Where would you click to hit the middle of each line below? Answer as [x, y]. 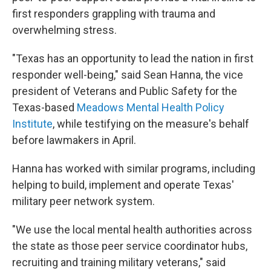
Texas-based [44, 107]
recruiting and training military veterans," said [119, 262]
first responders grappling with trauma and [114, 14]
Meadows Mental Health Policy [151, 107]
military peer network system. [83, 201]
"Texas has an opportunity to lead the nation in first [133, 58]
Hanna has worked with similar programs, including [134, 168]
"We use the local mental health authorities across [132, 230]
